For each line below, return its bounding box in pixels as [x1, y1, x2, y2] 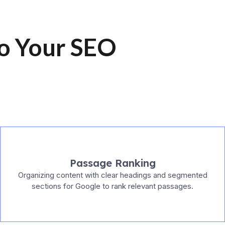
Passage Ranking [69, 156, 156, 169]
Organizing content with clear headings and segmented [18, 170, 207, 180]
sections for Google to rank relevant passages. [32, 181, 193, 191]
